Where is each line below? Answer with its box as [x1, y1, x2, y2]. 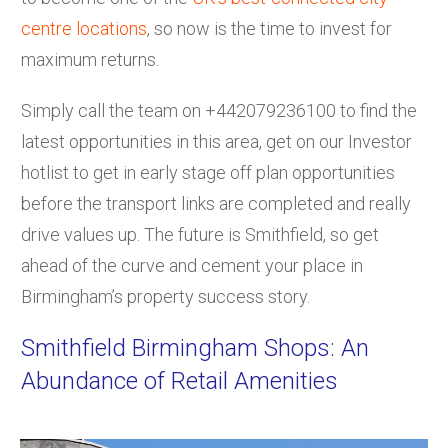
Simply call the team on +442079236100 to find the [21, 99, 417, 121]
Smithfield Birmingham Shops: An [21, 333, 369, 362]
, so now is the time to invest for [147, 17, 392, 39]
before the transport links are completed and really [21, 192, 411, 214]
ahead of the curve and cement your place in [21, 254, 363, 276]
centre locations [21, 17, 147, 39]
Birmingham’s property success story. [21, 285, 310, 307]
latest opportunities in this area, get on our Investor [21, 130, 412, 152]
